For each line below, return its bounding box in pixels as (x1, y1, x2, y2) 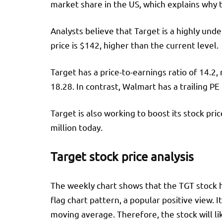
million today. (51, 122, 105, 132)
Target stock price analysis (51, 149, 194, 164)
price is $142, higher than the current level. (51, 40, 221, 50)
